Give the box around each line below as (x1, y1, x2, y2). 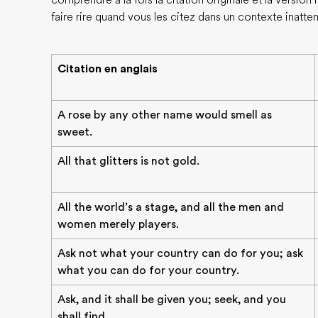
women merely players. (57, 218, 179, 231)
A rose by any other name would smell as (57, 109, 272, 121)
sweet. (57, 126, 92, 138)
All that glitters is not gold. (57, 155, 199, 168)
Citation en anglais (57, 62, 158, 75)
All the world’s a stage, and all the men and (57, 201, 284, 214)
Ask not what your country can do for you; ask (57, 247, 303, 260)
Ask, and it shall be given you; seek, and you (57, 293, 286, 306)
